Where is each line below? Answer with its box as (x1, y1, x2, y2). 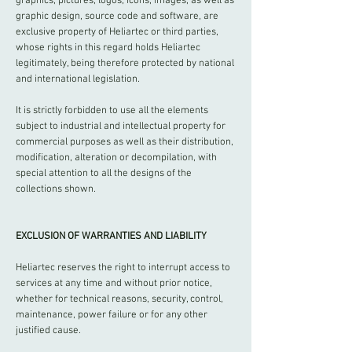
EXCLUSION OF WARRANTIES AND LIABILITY (16, 230, 207, 243)
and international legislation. (16, 73, 140, 86)
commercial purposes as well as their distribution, (16, 136, 233, 148)
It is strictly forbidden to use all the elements (16, 104, 208, 117)
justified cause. (16, 324, 81, 337)
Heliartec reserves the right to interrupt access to (16, 262, 230, 274)
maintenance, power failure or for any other (16, 309, 207, 321)
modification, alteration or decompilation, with (16, 152, 217, 164)
